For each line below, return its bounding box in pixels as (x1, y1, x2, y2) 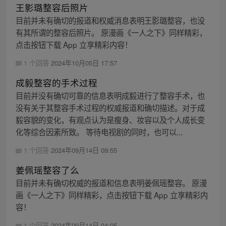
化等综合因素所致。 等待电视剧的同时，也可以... (15, 126, 183, 137)
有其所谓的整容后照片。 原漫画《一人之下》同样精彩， (15, 26, 207, 38)
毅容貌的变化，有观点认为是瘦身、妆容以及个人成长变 (15, 114, 205, 125)
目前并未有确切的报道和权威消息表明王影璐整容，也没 (15, 14, 205, 26)
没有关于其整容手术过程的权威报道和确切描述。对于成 (15, 101, 205, 113)
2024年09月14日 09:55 (50, 145, 117, 155)
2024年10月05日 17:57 (50, 58, 117, 68)
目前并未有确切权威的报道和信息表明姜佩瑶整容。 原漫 (15, 177, 207, 189)
